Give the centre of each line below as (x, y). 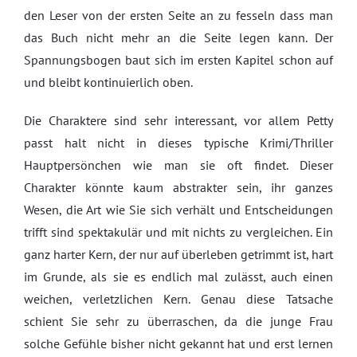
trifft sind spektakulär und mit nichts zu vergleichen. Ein (178, 232)
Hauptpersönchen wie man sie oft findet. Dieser (178, 165)
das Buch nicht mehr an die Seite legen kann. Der (178, 37)
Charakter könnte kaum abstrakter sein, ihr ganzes (178, 187)
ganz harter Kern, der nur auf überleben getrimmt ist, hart (178, 254)
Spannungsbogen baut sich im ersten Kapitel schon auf (178, 60)
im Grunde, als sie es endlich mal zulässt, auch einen (178, 277)
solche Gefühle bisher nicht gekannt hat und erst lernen (178, 343)
